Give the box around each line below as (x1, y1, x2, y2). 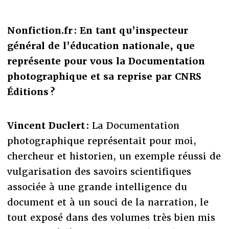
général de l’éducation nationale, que (7, 40, 195, 52)
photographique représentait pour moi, (7, 135, 196, 147)
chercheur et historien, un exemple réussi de (7, 150, 221, 163)
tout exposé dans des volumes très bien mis (7, 212, 215, 224)
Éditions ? (7, 86, 55, 98)
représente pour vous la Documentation (7, 55, 205, 67)
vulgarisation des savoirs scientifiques (7, 166, 191, 178)
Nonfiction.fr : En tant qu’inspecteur (7, 25, 188, 37)
